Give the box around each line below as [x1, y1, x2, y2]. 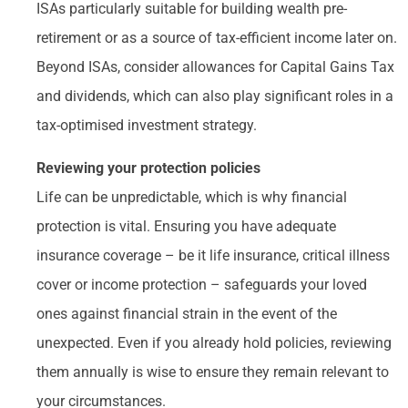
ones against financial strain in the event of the [36, 304, 337, 322]
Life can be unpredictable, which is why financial [36, 188, 347, 206]
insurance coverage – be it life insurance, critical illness [36, 246, 390, 264]
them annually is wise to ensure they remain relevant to [36, 362, 389, 381]
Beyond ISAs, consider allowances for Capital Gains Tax [36, 58, 394, 76]
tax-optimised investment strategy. [36, 117, 257, 135]
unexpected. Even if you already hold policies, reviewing [36, 333, 392, 352]
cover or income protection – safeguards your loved [36, 275, 367, 293]
